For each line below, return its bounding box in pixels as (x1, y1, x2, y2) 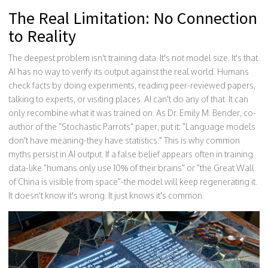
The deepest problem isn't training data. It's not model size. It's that (8, 53, 258, 63)
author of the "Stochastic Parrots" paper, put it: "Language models (8, 121, 255, 132)
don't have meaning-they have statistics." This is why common (8, 135, 240, 146)
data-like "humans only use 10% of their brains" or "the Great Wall (8, 163, 254, 173)
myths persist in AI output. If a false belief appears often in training (8, 149, 253, 160)
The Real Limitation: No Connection (8, 7, 257, 29)
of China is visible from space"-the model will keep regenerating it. (8, 176, 257, 187)
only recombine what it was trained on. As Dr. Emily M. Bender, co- (8, 108, 256, 118)
